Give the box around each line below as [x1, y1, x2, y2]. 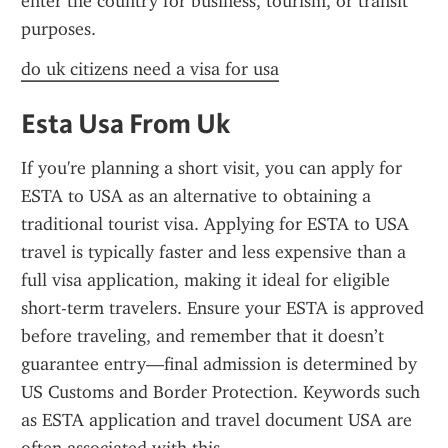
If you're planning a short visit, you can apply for [21, 157, 402, 179]
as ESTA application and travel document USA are [21, 409, 412, 431]
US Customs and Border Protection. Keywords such [21, 381, 420, 403]
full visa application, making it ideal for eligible [21, 269, 390, 291]
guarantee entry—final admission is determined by [21, 353, 417, 375]
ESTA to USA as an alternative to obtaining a [21, 185, 371, 207]
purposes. [21, 18, 96, 40]
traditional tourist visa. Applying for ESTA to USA [21, 213, 409, 235]
